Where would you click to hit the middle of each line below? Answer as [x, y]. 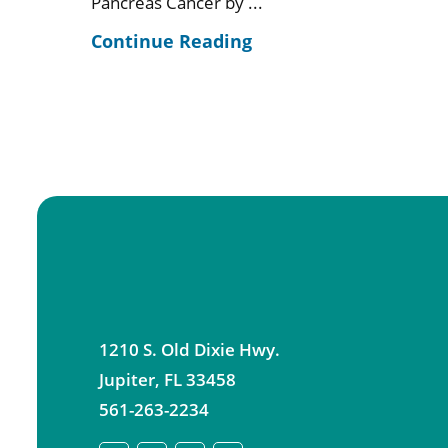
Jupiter [127, 380]
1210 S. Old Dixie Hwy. [190, 350]
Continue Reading [172, 40]
